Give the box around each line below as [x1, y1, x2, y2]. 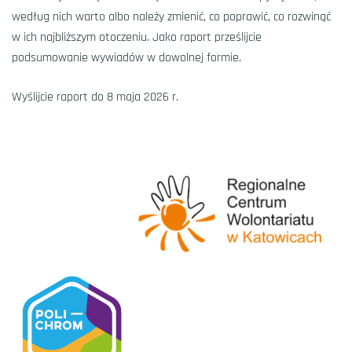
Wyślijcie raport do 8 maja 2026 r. [12, 89, 178, 105]
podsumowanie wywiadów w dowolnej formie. [12, 49, 241, 66]
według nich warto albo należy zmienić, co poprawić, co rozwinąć [12, 9, 331, 25]
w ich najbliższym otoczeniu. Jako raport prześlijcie [12, 29, 262, 46]
